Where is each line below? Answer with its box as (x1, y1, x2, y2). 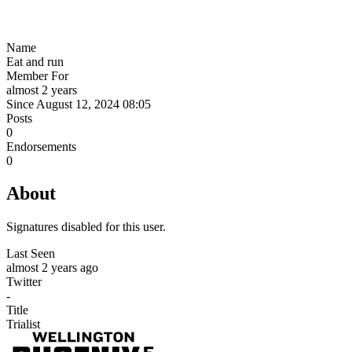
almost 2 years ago (6, 261, 98, 275)
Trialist (6, 317, 40, 332)
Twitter (6, 275, 42, 289)
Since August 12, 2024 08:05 (6, 97, 151, 111)
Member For (6, 68, 68, 82)
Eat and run (6, 54, 64, 68)
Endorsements (6, 139, 76, 153)
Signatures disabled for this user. (6, 220, 166, 234)
